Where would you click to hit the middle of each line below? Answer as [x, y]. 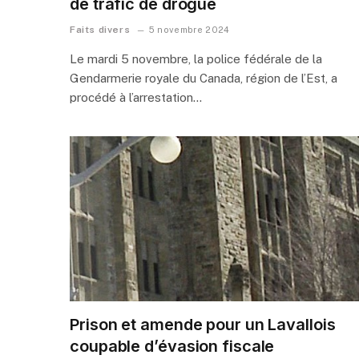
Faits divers [100, 29]
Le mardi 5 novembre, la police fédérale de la [196, 58]
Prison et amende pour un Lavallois [203, 324]
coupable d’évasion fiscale [172, 346]
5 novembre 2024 [189, 29]
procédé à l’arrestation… [136, 97]
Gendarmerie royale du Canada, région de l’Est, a [204, 78]
